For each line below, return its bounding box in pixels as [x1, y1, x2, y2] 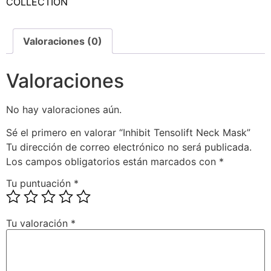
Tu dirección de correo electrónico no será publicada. [6, 141, 252, 154]
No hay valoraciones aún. [6, 103, 122, 116]
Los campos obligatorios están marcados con [6, 155, 219, 168]
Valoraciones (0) [23, 35, 102, 48]
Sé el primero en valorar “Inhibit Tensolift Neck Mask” [6, 126, 250, 139]
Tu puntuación [6, 177, 74, 190]
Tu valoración [6, 217, 71, 230]
